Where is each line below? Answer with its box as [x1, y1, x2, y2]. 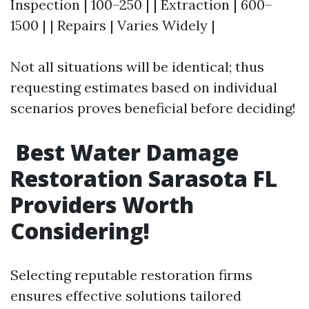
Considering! [10, 216, 150, 246]
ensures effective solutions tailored [10, 287, 241, 304]
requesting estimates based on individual [10, 79, 277, 96]
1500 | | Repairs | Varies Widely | [10, 17, 215, 34]
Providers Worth [10, 190, 194, 219]
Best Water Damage [10, 137, 239, 167]
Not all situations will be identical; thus [10, 58, 264, 75]
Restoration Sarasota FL [10, 163, 277, 193]
